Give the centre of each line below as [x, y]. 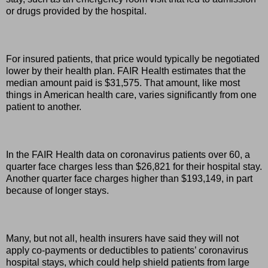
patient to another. [44, 106]
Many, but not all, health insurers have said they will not [122, 238]
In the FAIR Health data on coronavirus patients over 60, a [128, 154]
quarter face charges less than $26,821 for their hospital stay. [134, 166]
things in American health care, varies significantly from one [131, 95]
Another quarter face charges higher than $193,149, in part [129, 178]
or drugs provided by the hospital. [76, 11]
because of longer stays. [57, 190]
